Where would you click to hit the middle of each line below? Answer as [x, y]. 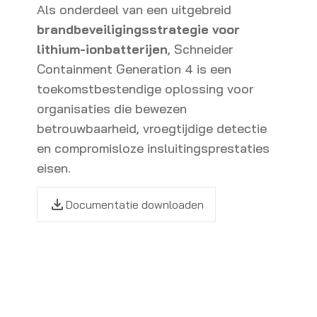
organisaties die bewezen [112, 109]
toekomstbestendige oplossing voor [145, 89]
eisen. [54, 168]
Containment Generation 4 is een [134, 69]
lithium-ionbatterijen [102, 49]
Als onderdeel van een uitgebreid [134, 10]
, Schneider [200, 49]
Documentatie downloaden [135, 204]
